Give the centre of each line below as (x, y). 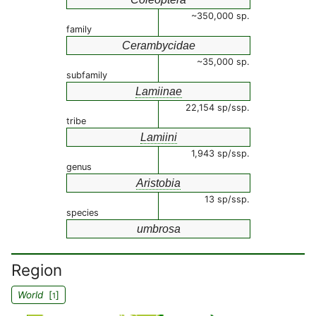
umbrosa (158, 229)
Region (37, 270)
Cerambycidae (158, 45)
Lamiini (158, 137)
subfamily (87, 75)
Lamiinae (158, 91)
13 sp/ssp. (227, 199)
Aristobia (158, 183)
